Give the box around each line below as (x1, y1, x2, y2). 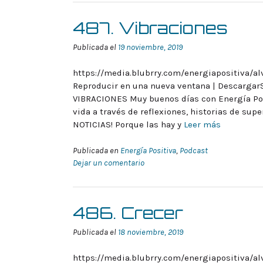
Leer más (184, 119, 221, 130)
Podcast (180, 145, 208, 156)
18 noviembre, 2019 (118, 227, 183, 237)
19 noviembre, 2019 (118, 42, 183, 52)
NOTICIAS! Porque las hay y (73, 119, 184, 130)
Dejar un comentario (73, 157, 144, 168)
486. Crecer (73, 202, 183, 223)
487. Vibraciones (73, 17, 228, 38)
